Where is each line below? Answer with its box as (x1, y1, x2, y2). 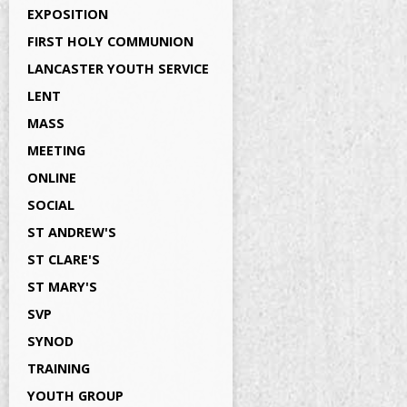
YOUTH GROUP (27, 387, 124, 404)
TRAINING (27, 360, 90, 377)
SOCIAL (27, 196, 74, 213)
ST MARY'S (27, 278, 97, 295)
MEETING (27, 142, 85, 159)
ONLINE (27, 169, 76, 186)
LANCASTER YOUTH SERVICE (27, 60, 209, 77)
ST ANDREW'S (27, 223, 116, 241)
